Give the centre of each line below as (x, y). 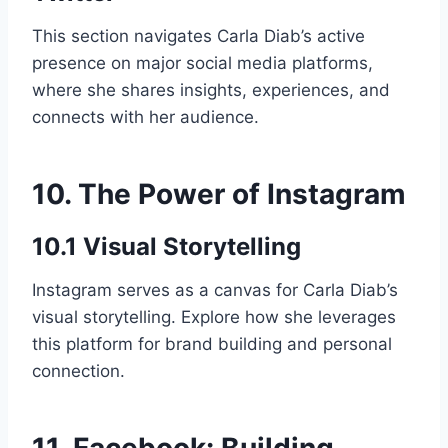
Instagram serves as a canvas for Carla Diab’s (215, 289)
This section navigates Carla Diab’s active (198, 35)
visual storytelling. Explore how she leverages (214, 316)
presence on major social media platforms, (202, 62)
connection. (78, 370)
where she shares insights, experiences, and (211, 89)
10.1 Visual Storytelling (166, 246)
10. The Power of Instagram (219, 193)
